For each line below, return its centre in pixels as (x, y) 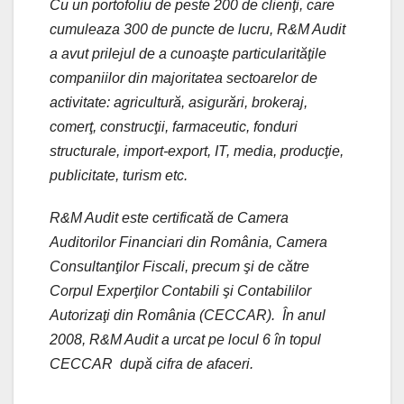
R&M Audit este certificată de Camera (169, 217)
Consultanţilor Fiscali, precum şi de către (179, 266)
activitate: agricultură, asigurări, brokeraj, (179, 102)
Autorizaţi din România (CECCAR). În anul (188, 315)
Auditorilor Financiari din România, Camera (188, 242)
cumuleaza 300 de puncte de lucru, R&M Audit (197, 29)
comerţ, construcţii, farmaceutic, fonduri (174, 126)
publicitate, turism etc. (119, 175)
